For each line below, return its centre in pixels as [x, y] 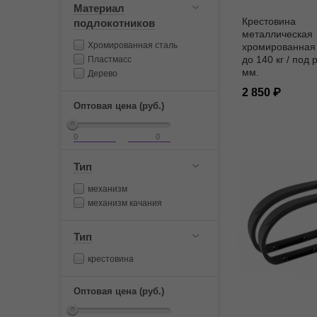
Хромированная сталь [133, 45]
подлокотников [114, 23]
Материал [99, 8]
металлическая [277, 34]
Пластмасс [110, 59]
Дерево [103, 74]
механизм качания [125, 203]
